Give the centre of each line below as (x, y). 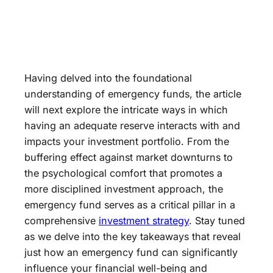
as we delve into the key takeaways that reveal (133, 236)
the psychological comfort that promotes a (123, 173)
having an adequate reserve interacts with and (132, 125)
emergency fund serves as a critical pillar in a (130, 204)
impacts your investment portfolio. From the (127, 141)
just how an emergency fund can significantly (131, 252)
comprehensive (62, 220)
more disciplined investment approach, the (124, 189)
